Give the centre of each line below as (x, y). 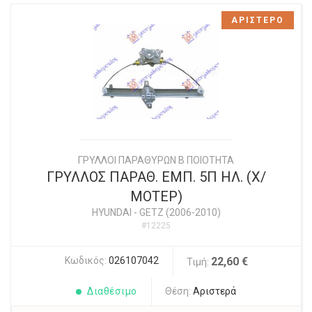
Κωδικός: (86, 261)
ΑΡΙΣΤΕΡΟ (258, 21)
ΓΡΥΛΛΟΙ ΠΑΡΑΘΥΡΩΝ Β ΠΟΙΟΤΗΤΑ (156, 161)
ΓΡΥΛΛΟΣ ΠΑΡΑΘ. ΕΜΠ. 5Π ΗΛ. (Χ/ (156, 177)
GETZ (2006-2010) (180, 213)
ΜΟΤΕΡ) (156, 197)
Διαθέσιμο (112, 291)
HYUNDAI (111, 213)
